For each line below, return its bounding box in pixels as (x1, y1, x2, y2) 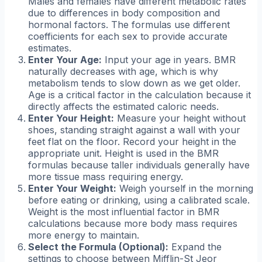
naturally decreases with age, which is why (28, 65, 218, 78)
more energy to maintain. (28, 229, 139, 242)
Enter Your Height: (28, 112, 114, 125)
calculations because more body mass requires (28, 218, 237, 230)
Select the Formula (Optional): (28, 241, 168, 253)
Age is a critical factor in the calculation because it (28, 89, 251, 101)
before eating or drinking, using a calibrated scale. (28, 194, 250, 206)
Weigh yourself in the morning (116, 182, 253, 195)
